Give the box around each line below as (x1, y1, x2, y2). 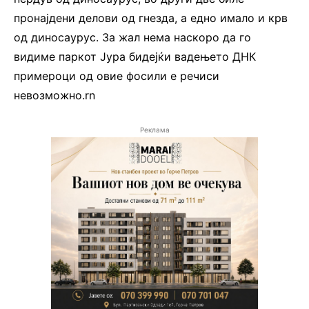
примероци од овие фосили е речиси (14, 68, 219, 83)
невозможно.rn (14, 88, 95, 102)
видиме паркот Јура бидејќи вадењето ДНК (14, 49, 256, 63)
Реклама (139, 125, 170, 134)
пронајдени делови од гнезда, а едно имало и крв (14, 10, 288, 25)
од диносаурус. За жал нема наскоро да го (14, 30, 251, 44)
